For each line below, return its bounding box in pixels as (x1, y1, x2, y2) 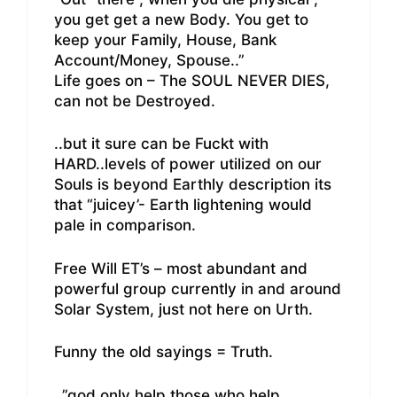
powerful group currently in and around (54, 279, 341, 298)
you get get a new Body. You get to (54, 10, 308, 28)
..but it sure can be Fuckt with (54, 135, 269, 153)
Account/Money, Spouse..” (54, 51, 245, 69)
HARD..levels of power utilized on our (54, 155, 322, 174)
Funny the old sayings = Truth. (54, 343, 273, 362)
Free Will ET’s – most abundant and (54, 259, 307, 277)
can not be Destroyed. (54, 91, 215, 110)
